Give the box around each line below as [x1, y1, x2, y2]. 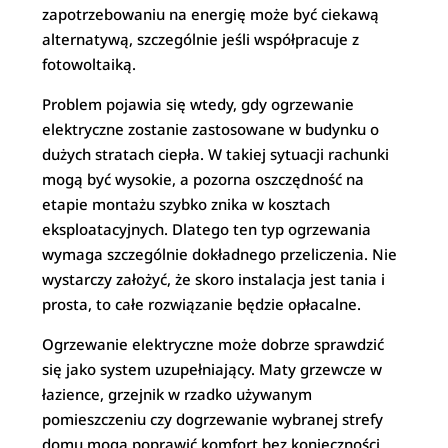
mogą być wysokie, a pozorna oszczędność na [42, 169, 365, 189]
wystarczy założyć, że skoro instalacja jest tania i [42, 269, 386, 289]
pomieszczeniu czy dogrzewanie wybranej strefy [42, 409, 384, 429]
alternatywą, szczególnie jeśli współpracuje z [42, 29, 360, 49]
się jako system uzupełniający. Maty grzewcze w [42, 359, 383, 379]
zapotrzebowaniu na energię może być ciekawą [42, 4, 380, 24]
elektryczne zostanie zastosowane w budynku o [42, 119, 380, 139]
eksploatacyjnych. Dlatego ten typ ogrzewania [42, 219, 372, 239]
